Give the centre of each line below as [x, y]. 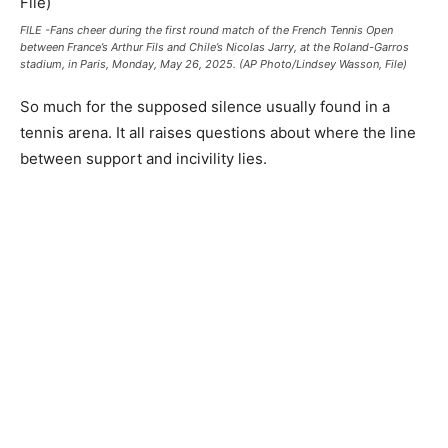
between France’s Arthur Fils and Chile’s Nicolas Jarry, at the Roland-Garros [214, 47]
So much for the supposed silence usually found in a [205, 106]
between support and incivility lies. [143, 158]
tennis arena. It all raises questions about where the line [218, 132]
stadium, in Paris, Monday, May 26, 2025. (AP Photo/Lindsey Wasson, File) [213, 64]
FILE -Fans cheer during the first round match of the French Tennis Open [206, 30]
